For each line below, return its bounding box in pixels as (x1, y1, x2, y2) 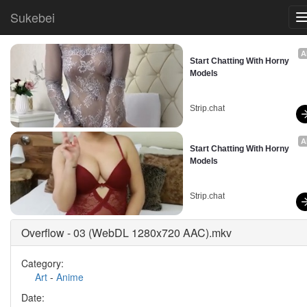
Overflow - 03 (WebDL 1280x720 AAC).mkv (21, 225, 232, 241)
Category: (21, 256, 64, 270)
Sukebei (10, 8, 55, 26)
